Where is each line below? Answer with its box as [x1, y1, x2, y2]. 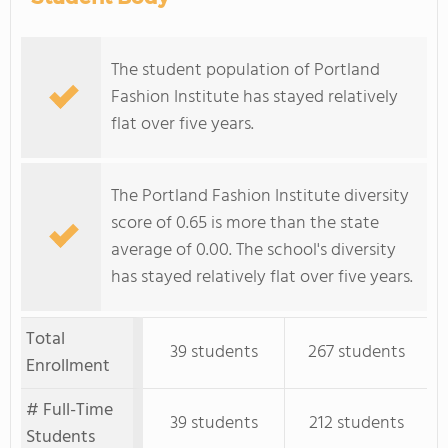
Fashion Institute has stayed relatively [111, 83, 398, 112]
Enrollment [26, 352, 110, 381]
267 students [307, 338, 405, 367]
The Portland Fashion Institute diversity [111, 182, 409, 211]
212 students [308, 409, 404, 438]
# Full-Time [26, 396, 113, 425]
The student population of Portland [111, 56, 380, 85]
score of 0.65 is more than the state [111, 209, 379, 238]
